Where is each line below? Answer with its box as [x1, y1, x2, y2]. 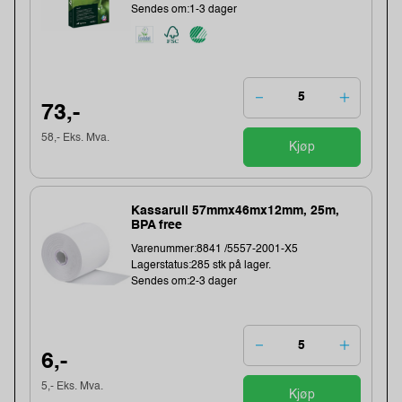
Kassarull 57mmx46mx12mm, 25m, [131, 205, 340, 218]
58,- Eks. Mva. [41, 133, 110, 144]
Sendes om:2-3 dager [131, 276, 238, 288]
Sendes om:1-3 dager [131, 4, 238, 15]
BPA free [131, 219, 183, 232]
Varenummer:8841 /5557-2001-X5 [131, 244, 299, 256]
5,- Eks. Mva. [41, 380, 104, 392]
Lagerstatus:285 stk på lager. [131, 260, 272, 272]
